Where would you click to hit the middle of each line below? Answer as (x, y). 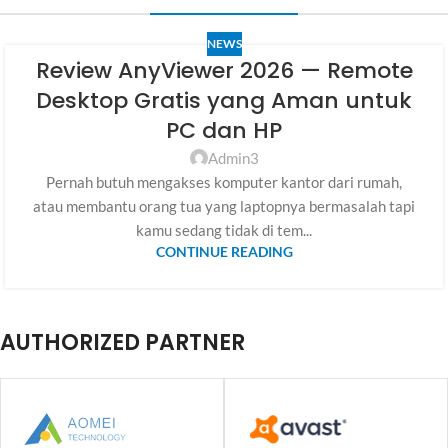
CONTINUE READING (224, 251)
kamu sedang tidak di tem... (224, 229)
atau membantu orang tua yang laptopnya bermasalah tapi (224, 205)
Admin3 (233, 157)
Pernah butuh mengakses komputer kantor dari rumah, (224, 181)
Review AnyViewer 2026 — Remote (224, 70)
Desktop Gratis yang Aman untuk (224, 100)
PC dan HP (224, 130)
